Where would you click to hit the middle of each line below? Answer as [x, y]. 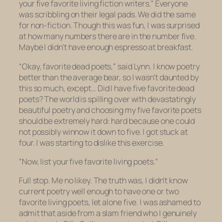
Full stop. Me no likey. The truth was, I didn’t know [103, 181]
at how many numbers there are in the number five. [108, 36]
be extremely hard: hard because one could [119, 121]
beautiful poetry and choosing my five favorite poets [110, 110]
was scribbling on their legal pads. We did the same [107, 15]
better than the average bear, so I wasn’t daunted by [109, 77]
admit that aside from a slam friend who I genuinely [108, 213]
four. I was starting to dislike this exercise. [92, 142]
